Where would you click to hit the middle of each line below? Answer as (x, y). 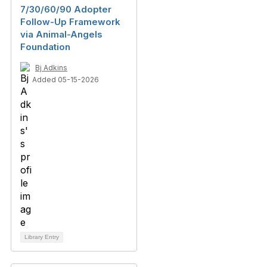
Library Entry (42, 237)
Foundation (45, 47)
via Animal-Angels (61, 35)
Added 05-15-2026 (66, 80)
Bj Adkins (51, 68)
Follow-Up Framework (70, 22)
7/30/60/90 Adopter (66, 10)
